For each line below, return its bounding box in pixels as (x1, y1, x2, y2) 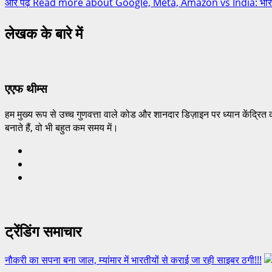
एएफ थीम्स (5, 80, 47, 97)
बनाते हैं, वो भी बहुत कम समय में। (5, 121, 118, 134)
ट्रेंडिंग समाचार (5, 219, 81, 241)
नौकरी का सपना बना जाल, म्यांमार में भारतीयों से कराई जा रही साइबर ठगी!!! (5, 253, 262, 267)
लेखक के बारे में (5, 21, 83, 43)
